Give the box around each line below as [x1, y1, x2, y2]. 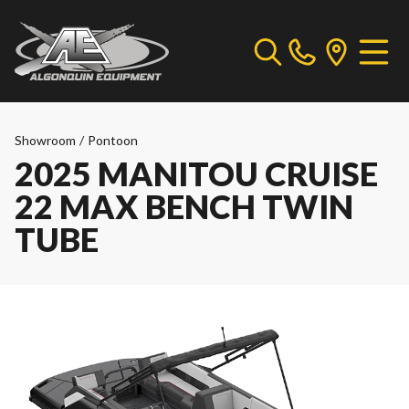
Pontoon [88, 132, 138, 148]
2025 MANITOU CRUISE [15, 153, 378, 194]
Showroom [15, 132, 76, 148]
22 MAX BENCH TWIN [15, 186, 353, 226]
